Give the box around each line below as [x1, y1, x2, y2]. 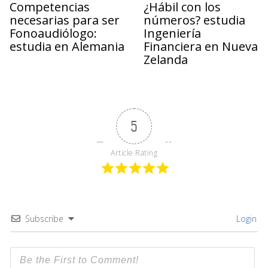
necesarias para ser [10, 11, 120, 28]
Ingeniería [144, 25, 201, 41]
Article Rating [111, 147, 157, 158]
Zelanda [144, 51, 188, 68]
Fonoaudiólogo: [10, 25, 97, 41]
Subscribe [25, 212, 63, 224]
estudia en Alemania [10, 38, 124, 54]
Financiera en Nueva [144, 38, 258, 54]
